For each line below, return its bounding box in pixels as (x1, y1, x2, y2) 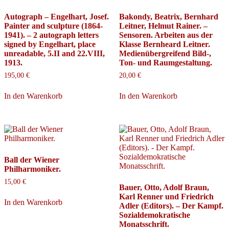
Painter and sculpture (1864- (4, 21, 103, 30)
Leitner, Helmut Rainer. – (119, 21, 208, 30)
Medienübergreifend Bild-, (119, 49, 211, 58)
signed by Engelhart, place (4, 39, 96, 49)
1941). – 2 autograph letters (4, 30, 99, 39)
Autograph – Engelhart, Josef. (4, 12, 109, 21)
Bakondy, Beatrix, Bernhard (119, 12, 218, 21)
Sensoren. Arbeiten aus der (119, 30, 213, 39)
